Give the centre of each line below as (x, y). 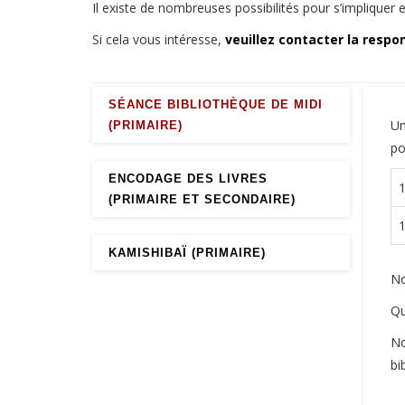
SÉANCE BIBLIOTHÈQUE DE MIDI (216, 104)
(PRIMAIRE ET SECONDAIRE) (202, 199)
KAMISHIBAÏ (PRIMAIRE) (187, 253)
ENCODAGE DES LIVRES (188, 179)
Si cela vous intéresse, (159, 39)
